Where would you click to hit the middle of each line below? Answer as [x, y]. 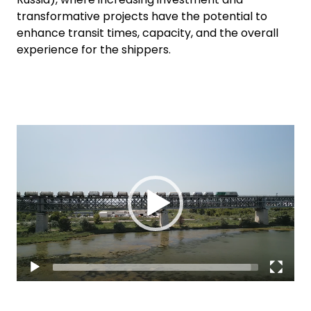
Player [33, 141]
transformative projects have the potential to [142, 16]
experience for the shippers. [94, 50]
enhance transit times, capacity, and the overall [148, 33]
